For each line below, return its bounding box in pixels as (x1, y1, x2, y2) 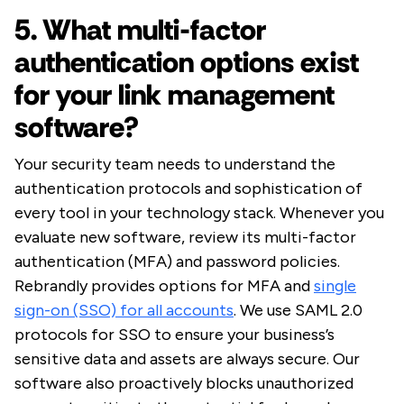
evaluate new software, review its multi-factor (14, 227, 356, 248)
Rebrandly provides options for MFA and (14, 276, 314, 297)
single (314, 276, 356, 297)
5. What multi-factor (14, 11, 266, 50)
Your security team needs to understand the (14, 154, 335, 175)
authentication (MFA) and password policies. (14, 252, 340, 272)
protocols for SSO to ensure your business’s (14, 325, 335, 345)
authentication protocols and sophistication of (14, 179, 363, 199)
